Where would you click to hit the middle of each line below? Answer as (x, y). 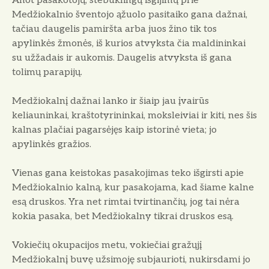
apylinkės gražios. (52, 144)
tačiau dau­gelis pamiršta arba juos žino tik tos (114, 29)
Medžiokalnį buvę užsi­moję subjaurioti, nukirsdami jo (131, 259)
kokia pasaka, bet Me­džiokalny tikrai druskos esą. (123, 216)
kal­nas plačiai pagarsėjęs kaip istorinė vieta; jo (114, 130)
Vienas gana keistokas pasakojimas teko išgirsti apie (128, 173)
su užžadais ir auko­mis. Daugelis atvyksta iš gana (122, 58)
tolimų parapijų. (47, 72)
